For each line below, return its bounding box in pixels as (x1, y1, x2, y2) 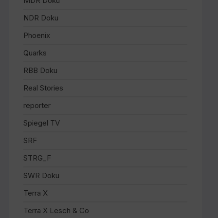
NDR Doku (23, 13, 59, 22)
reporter (23, 101, 51, 110)
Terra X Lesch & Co (23, 206, 90, 215)
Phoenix (23, 31, 51, 40)
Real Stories (23, 83, 64, 92)
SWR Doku (23, 171, 60, 180)
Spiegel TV (23, 118, 60, 127)
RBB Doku (23, 66, 58, 75)
